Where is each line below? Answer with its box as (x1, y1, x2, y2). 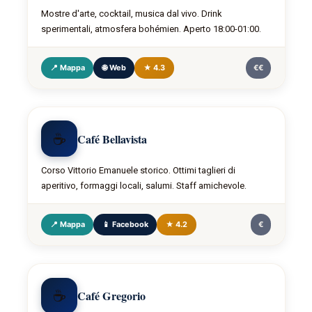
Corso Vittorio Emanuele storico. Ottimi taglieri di (41, 164, 236, 175)
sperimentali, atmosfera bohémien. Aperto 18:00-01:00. (41, 23, 262, 34)
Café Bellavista (77, 130, 148, 147)
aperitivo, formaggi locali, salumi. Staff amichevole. (41, 180, 247, 191)
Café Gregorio (77, 288, 146, 304)
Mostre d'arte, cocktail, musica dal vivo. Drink (41, 8, 223, 19)
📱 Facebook (102, 219, 148, 229)
